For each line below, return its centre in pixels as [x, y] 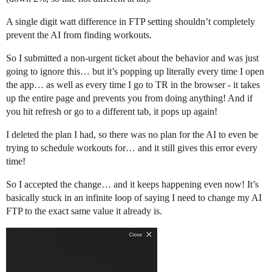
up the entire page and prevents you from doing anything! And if [129, 98]
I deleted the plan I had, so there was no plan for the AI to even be [132, 135]
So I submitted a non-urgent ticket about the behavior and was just [132, 58]
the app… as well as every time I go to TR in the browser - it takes [133, 85]
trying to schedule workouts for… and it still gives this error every [132, 148]
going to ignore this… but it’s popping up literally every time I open [135, 72]
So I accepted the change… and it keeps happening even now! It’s [132, 185]
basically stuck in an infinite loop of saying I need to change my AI [134, 198]
